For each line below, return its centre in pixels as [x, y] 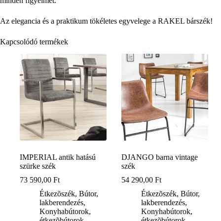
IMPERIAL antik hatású [58, 157]
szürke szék [38, 166]
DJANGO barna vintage [160, 157]
